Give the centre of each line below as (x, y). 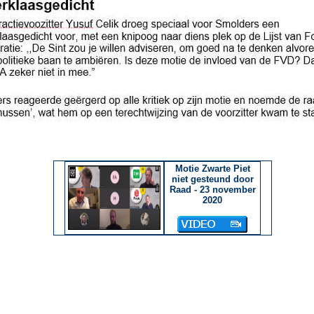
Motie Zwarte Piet (212, 169)
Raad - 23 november (212, 190)
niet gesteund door (212, 179)
